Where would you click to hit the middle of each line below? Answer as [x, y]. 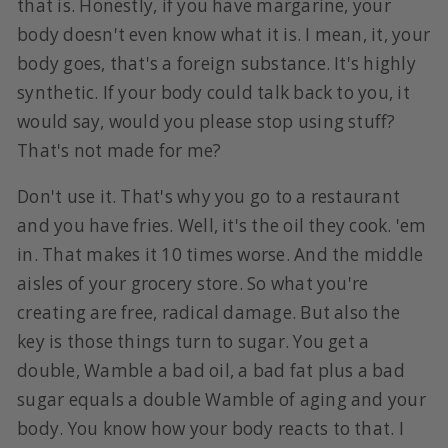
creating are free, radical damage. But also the [209, 312]
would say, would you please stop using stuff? [206, 121]
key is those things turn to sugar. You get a [193, 341]
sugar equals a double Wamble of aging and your [221, 399]
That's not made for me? [119, 150]
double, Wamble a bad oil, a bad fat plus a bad [211, 370]
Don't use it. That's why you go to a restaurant [209, 196]
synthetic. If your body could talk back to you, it [213, 92]
